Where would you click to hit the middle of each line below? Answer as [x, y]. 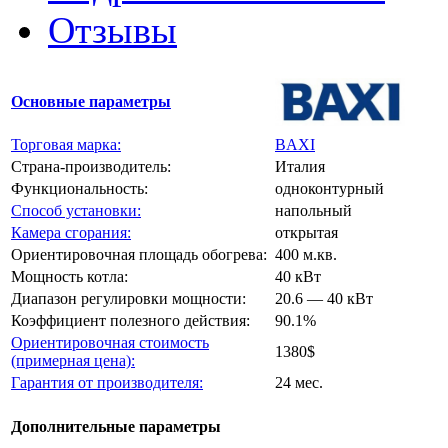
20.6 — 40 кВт [324, 299]
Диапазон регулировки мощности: [128, 299]
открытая [306, 233]
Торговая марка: [66, 145]
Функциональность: [79, 189]
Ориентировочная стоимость [110, 343]
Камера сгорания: [71, 233]
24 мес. [299, 383]
